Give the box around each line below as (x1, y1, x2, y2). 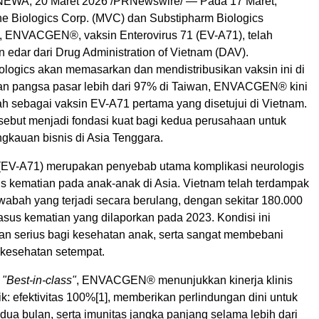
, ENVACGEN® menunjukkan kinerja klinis (76, 274, 293, 286)
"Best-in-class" (2, 274, 76, 286)
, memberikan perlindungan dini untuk (108, 291, 298, 303)
